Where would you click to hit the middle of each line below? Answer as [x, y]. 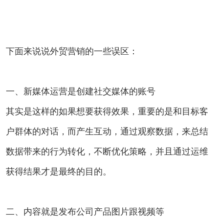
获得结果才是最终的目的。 [59, 171]
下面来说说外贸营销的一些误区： [72, 51]
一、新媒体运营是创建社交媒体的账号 [81, 91]
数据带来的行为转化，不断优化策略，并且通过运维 [107, 151]
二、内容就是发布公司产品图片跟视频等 [85, 211]
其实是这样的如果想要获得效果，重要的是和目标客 [107, 111]
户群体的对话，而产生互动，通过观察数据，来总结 [107, 131]
